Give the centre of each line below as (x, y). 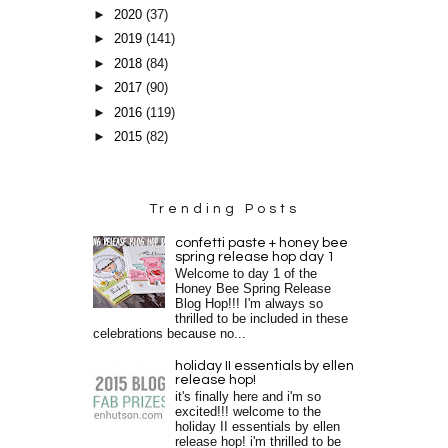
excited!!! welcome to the (248, 412)
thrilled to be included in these (262, 318)
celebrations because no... (170, 333)
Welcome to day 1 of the (246, 273)
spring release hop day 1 (255, 257)
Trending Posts (224, 209)
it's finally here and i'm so (248, 397)
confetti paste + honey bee (262, 243)
